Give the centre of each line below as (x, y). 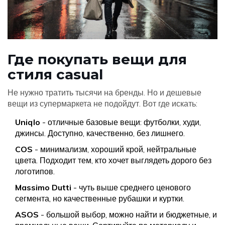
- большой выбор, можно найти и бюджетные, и (128, 215)
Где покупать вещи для (97, 60)
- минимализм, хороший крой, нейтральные (115, 149)
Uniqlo (28, 122)
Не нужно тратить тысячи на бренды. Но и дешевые (104, 93)
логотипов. (35, 172)
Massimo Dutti (43, 188)
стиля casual (55, 75)
